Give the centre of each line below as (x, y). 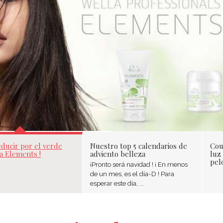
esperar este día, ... (117, 183)
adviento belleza (118, 154)
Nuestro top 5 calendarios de (139, 146)
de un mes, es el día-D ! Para (132, 174)
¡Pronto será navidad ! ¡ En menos (139, 164)
